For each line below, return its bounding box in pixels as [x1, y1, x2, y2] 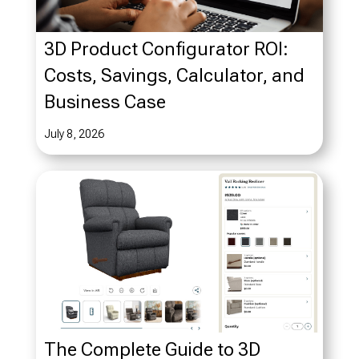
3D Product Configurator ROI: [43, 38, 288, 61]
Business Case [43, 91, 166, 114]
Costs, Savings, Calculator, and [43, 64, 305, 87]
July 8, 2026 [43, 127, 104, 141]
